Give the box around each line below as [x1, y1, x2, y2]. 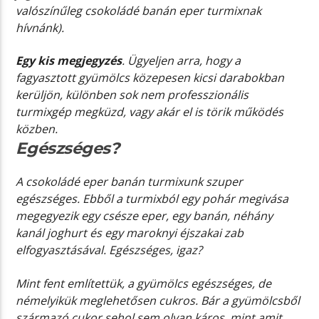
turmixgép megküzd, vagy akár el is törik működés [16, 104, 284, 120]
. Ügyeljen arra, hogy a [122, 53, 241, 69]
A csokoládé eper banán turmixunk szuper [16, 174, 244, 190]
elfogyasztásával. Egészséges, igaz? [16, 242, 203, 258]
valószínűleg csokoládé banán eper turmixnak [16, 3, 262, 19]
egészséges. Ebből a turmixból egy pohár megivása [16, 191, 289, 207]
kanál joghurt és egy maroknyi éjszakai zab [16, 225, 244, 241]
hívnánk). [16, 20, 65, 36]
